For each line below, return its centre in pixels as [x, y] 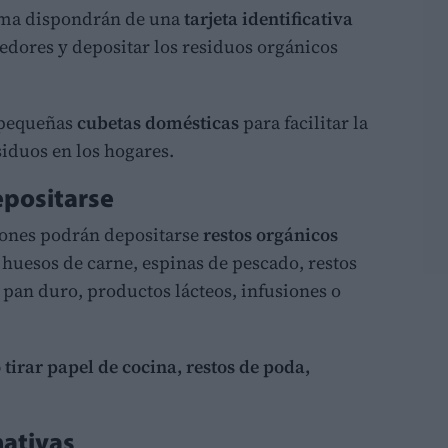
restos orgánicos [268, 234]
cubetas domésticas [158, 122]
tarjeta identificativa [266, 18]
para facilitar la [303, 122]
